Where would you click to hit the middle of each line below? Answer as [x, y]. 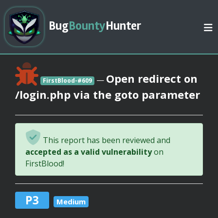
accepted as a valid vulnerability [89, 152]
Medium [71, 201]
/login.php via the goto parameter [108, 94]
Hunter [123, 26]
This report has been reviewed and [106, 140]
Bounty [87, 26]
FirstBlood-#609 [67, 81]
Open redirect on [152, 78]
